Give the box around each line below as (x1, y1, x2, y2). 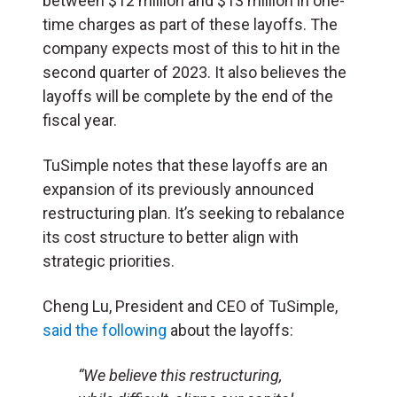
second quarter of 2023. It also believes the (43, 62, 346, 82)
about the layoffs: (167, 320, 293, 339)
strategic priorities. (43, 251, 175, 270)
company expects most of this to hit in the (43, 38, 340, 58)
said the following (43, 320, 167, 339)
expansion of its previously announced (43, 179, 314, 198)
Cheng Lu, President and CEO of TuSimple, (43, 296, 338, 315)
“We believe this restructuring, (78, 365, 282, 385)
